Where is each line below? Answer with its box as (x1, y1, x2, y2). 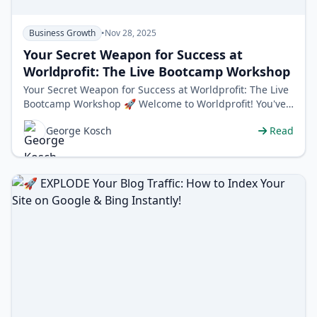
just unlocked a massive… (23, 111, 144, 125)
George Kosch (46, 124, 112, 138)
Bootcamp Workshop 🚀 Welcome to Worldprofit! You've (23, 97, 139, 111)
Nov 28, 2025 (105, 27, 156, 40)
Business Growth (29, 27, 96, 40)
